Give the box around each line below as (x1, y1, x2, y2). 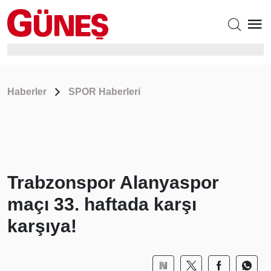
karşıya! (7, 216, 77, 236)
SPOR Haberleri (68, 87, 140, 97)
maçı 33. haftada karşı (7, 194, 197, 214)
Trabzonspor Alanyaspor (7, 172, 219, 192)
